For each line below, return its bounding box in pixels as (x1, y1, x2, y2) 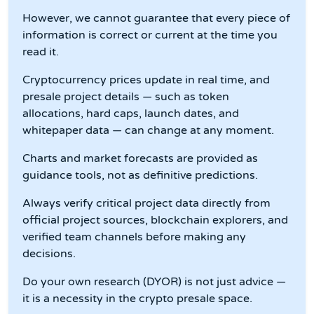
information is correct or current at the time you (22, 28, 278, 43)
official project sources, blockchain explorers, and (22, 213, 288, 228)
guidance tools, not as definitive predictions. (22, 168, 258, 183)
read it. (22, 45, 59, 60)
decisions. (22, 247, 76, 261)
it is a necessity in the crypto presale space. (22, 292, 252, 306)
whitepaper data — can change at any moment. (22, 123, 274, 138)
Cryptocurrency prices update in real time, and (22, 73, 270, 88)
